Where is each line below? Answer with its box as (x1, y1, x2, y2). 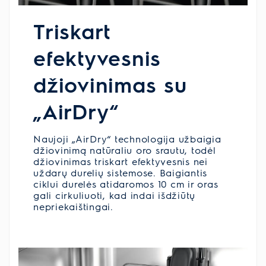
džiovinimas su (33, 70, 187, 97)
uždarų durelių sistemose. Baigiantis (33, 166, 207, 179)
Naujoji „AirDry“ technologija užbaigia (33, 132, 221, 145)
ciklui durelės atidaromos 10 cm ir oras (33, 177, 218, 190)
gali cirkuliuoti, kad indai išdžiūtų (33, 188, 195, 201)
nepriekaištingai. (33, 199, 113, 213)
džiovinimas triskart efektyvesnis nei (33, 154, 208, 167)
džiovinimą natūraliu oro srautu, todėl (33, 143, 216, 156)
